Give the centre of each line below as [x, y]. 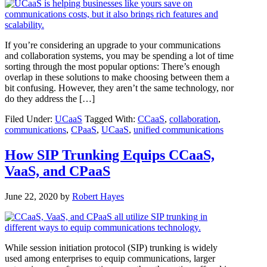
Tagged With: [111, 119]
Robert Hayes [98, 196]
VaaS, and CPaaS [58, 171]
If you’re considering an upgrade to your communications [113, 45]
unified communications [178, 129]
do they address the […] [50, 98]
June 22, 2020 [31, 196]
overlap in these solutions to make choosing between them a [117, 77]
